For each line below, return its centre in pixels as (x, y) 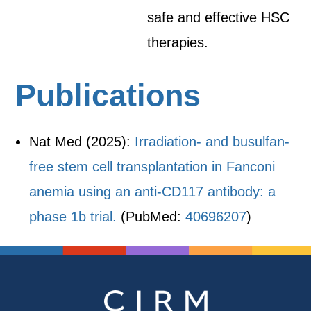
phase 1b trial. (73, 217)
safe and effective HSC (219, 17)
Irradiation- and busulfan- (212, 142)
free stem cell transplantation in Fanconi (152, 167)
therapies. (178, 42)
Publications (108, 95)
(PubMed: (151, 217)
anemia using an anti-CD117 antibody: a (153, 192)
